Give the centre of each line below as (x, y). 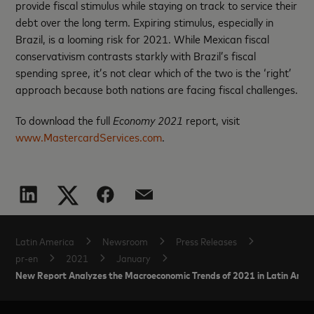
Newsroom (125, 241)
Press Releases (207, 241)
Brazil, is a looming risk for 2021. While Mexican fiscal (143, 38)
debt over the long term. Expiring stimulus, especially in (145, 21)
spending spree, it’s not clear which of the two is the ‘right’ (154, 72)
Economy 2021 (150, 120)
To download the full (64, 120)
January (134, 258)
